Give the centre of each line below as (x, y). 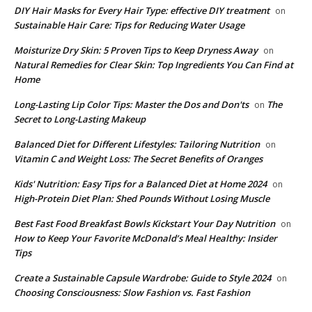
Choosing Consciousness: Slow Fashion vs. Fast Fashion (132, 292)
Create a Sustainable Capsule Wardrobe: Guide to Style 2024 (142, 278)
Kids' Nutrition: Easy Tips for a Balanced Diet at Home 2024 (140, 184)
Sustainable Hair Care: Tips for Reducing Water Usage (129, 25)
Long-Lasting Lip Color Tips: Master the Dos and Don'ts (131, 104)
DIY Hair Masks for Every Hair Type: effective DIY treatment (142, 10)
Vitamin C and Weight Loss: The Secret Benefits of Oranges (138, 158)
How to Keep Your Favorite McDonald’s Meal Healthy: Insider (146, 238)
